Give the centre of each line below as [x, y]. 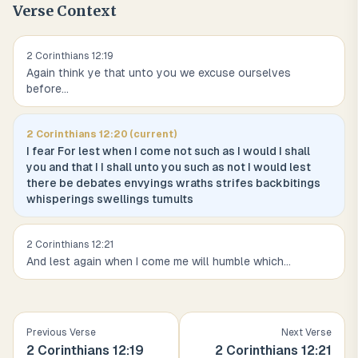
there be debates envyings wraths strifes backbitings [173, 183]
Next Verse [306, 332]
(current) [152, 134]
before [44, 89]
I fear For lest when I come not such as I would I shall [168, 151]
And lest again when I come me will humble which [155, 261]
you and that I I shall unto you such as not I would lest [169, 167]
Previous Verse [61, 332]
